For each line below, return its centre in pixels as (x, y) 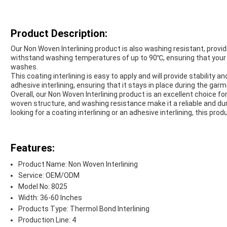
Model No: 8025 (43, 187)
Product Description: (59, 34)
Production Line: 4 (47, 220)
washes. (24, 67)
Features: (33, 148)
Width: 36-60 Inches (50, 198)
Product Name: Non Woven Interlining (78, 164)
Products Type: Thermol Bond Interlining (84, 209)
